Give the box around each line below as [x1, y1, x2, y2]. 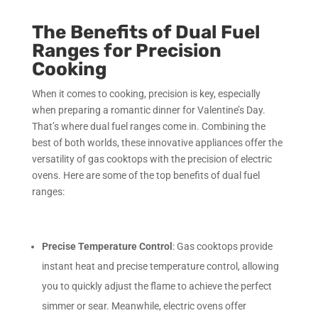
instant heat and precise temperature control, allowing [41, 260, 279, 272]
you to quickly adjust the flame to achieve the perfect [41, 280, 272, 292]
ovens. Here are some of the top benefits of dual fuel [31, 169, 260, 181]
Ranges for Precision [31, 39, 221, 62]
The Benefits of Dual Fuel [31, 21, 260, 43]
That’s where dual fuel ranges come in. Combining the [31, 120, 265, 132]
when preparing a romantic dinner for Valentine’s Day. [31, 104, 265, 116]
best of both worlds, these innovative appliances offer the [31, 136, 283, 148]
